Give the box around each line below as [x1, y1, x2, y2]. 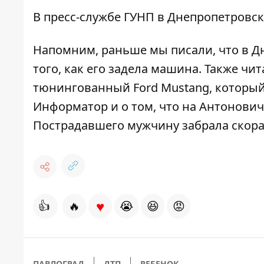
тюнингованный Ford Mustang [33, 80, 209, 96]
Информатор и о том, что [33, 98, 182, 115]
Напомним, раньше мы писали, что [33, 42, 242, 58]
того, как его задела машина [33, 61, 199, 77]
